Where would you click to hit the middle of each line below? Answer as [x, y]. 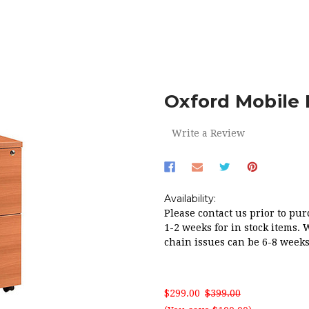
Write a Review [208, 133]
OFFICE [40, 42]
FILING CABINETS [113, 42]
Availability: [190, 198]
